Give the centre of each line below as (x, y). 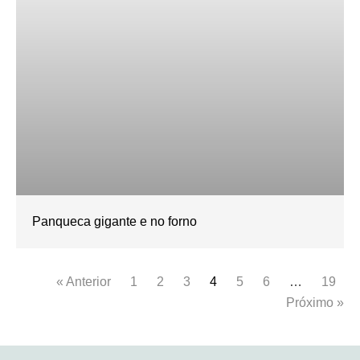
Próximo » (315, 303)
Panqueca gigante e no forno (115, 221)
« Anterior (84, 282)
